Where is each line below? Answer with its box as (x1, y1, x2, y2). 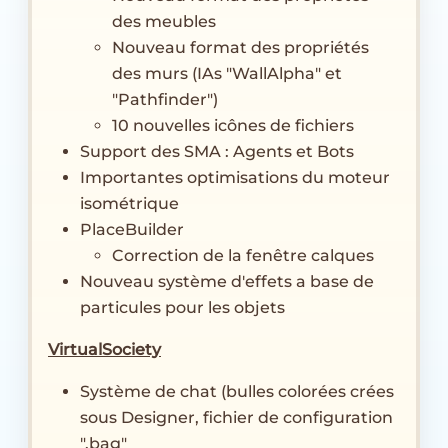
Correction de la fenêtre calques (112, 245, 374, 265)
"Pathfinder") (112, 89, 218, 109)
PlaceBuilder (80, 219, 184, 239)
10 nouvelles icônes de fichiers (112, 115, 354, 135)
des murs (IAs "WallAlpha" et (112, 63, 342, 83)
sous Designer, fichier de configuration (80, 407, 393, 427)
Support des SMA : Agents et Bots (80, 141, 354, 161)
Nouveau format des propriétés (112, 37, 369, 57)
